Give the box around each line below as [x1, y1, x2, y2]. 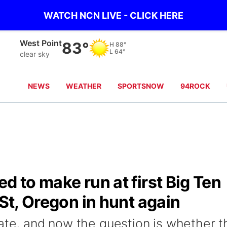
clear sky [20, 49, 50, 58]
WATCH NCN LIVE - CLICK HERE [44, 10, 183, 21]
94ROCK [180, 82, 211, 90]
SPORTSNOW [118, 82, 165, 90]
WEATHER [66, 82, 102, 90]
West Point [20, 37, 62, 48]
